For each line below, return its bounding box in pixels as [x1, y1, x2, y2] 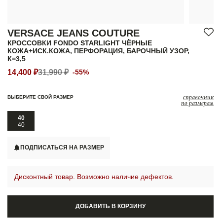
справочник [183, 93, 214, 102]
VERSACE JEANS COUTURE [7, 28, 140, 39]
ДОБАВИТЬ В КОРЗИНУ [75, 203, 146, 210]
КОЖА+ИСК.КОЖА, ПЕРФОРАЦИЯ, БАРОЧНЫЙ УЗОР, [7, 47, 189, 55]
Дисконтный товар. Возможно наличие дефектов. [14, 172, 174, 181]
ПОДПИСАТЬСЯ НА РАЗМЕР [20, 144, 105, 151]
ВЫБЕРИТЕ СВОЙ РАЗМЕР [7, 94, 74, 100]
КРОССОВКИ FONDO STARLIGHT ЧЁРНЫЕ [7, 39, 152, 47]
